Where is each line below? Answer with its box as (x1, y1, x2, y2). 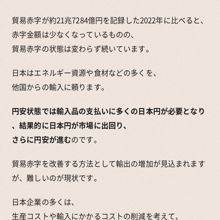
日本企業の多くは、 (12, 196, 79, 207)
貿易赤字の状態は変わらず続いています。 (12, 43, 153, 54)
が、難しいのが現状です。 (12, 172, 101, 183)
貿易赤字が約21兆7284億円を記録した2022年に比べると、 (12, 14, 208, 26)
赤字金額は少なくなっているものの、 (12, 28, 138, 40)
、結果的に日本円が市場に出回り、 (12, 119, 131, 131)
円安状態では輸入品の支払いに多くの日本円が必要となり (12, 105, 205, 116)
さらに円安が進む (12, 134, 72, 145)
